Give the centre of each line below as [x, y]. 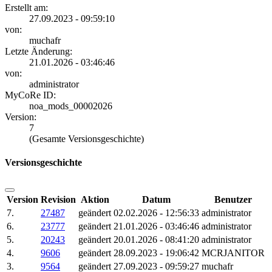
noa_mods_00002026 [71, 106]
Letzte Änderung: [39, 52]
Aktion [95, 199]
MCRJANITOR [233, 253]
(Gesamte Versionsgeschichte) [87, 139]
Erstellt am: [26, 8]
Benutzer [233, 199]
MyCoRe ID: [30, 95]
